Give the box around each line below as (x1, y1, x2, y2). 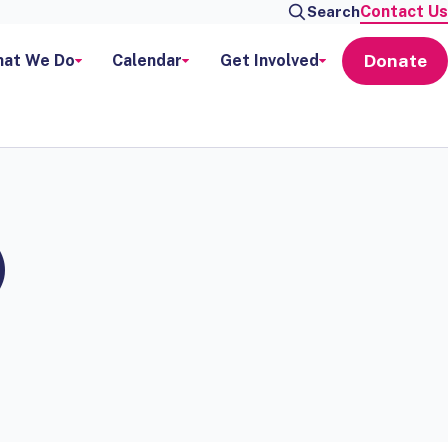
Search (307, 3, 360, 20)
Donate (363, 49, 427, 71)
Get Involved (219, 50, 319, 70)
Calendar (112, 50, 183, 70)
